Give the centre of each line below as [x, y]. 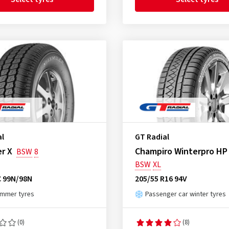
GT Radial [152, 137]
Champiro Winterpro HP [181, 152]
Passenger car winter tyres [185, 194]
